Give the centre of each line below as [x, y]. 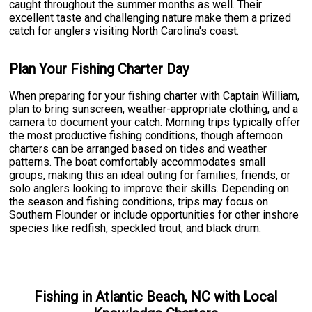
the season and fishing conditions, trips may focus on [139, 201]
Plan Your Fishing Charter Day [99, 69]
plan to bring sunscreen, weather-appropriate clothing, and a [154, 109]
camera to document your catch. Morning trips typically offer [155, 122]
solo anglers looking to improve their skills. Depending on [149, 188]
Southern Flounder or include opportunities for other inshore [154, 214]
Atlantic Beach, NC [153, 296]
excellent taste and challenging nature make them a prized [150, 18]
